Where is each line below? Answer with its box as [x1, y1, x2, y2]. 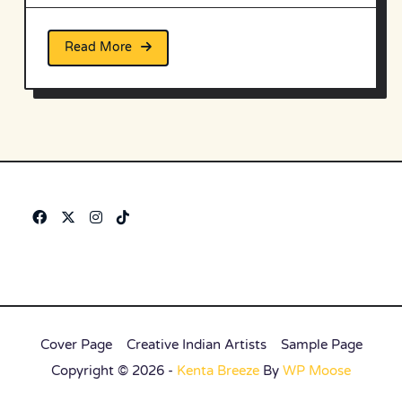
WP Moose [283, 363, 351, 379]
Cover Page [39, 336, 112, 353]
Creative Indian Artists [126, 336, 267, 353]
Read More [64, 39, 132, 55]
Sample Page [280, 336, 363, 353]
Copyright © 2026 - [51, 363, 177, 379]
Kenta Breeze [177, 363, 259, 379]
